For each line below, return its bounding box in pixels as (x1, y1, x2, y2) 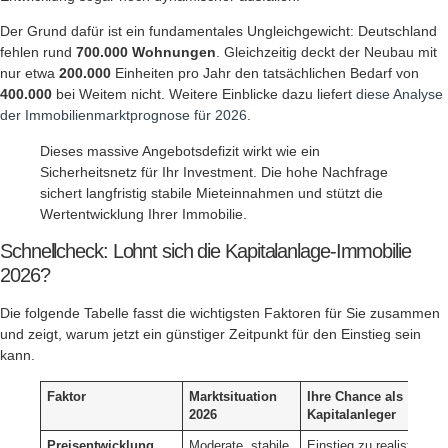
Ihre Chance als (307, 389, 404, 404)
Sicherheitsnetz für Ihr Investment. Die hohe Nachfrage (40, 163, 388, 180)
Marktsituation (189, 389, 278, 404)
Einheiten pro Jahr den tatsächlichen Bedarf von (111, 65, 419, 82)
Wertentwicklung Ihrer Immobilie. (40, 205, 247, 222)
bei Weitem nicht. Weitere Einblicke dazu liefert (52, 86, 356, 103)
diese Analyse (356, 86, 443, 103)
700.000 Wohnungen (76, 44, 216, 61)
